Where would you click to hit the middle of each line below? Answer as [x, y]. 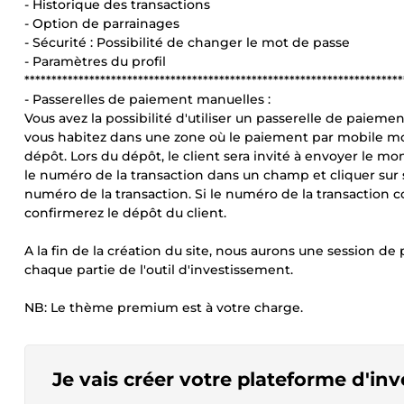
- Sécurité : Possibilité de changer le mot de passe [187, 42]
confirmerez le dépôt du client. [125, 213]
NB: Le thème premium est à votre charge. [164, 308]
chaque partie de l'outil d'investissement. [159, 270]
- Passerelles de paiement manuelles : [147, 99]
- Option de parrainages [102, 23]
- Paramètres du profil [95, 61]
